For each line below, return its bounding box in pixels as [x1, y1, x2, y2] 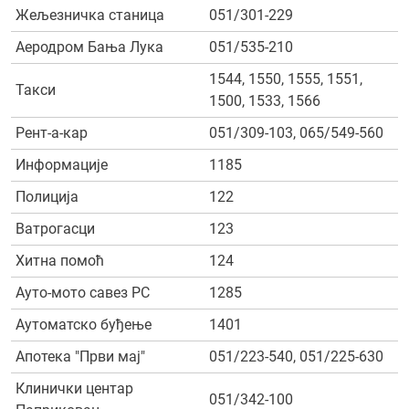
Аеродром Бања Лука [16, 38, 163, 56]
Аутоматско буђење [16, 316, 152, 333]
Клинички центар [16, 380, 133, 397]
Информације [16, 156, 108, 173]
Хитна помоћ [16, 252, 104, 269]
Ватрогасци [16, 220, 95, 237]
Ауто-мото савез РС [16, 284, 150, 301]
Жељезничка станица [16, 6, 164, 24]
